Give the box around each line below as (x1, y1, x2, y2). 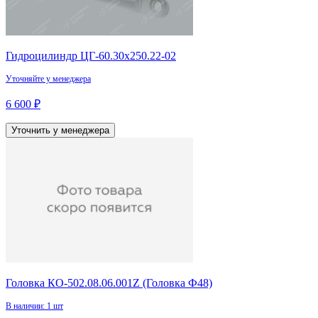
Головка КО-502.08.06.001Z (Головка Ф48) (6, 277, 212, 290)
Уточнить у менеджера (11, 125, 109, 136)
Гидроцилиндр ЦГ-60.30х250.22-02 (6, 50, 176, 62)
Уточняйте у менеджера (6, 74, 91, 84)
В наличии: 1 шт (6, 301, 63, 312)
